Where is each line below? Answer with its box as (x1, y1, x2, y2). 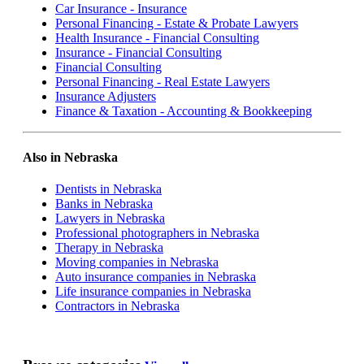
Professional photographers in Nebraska (55, 226, 259, 240)
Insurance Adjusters (55, 89, 156, 103)
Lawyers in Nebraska (55, 211, 165, 226)
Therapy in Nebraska (55, 240, 163, 255)
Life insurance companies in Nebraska (55, 284, 251, 299)
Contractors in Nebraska (55, 299, 180, 314)
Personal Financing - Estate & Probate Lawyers (55, 15, 298, 30)
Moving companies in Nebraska (55, 255, 219, 270)
